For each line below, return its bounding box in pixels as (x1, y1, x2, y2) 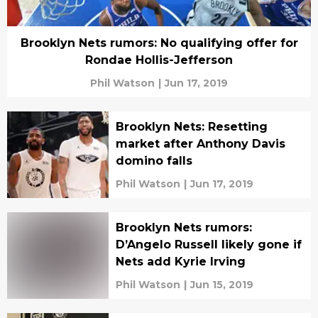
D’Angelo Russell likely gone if (115, 238, 302, 251)
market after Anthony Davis (115, 137, 285, 150)
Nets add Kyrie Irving (115, 255, 246, 268)
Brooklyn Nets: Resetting (115, 120, 268, 133)
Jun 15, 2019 (190, 278, 253, 291)
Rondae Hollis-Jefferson (85, 53, 233, 67)
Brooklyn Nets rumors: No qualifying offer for (20, 36, 298, 50)
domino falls (115, 154, 192, 168)
